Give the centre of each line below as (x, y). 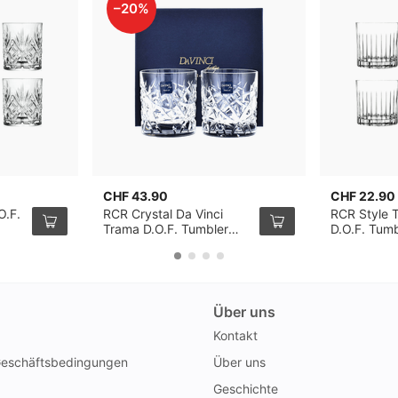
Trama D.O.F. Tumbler (166, 229)
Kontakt (235, 335)
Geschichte (246, 389)
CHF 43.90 (136, 196)
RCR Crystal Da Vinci (163, 214)
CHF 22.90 (363, 196)
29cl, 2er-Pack (146, 244)
